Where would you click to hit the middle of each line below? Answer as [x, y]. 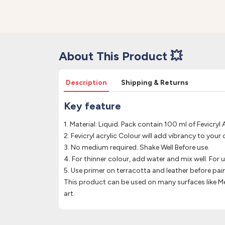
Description [86, 83]
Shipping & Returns [155, 83]
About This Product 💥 [121, 56]
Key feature [92, 106]
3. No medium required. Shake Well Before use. [137, 147]
